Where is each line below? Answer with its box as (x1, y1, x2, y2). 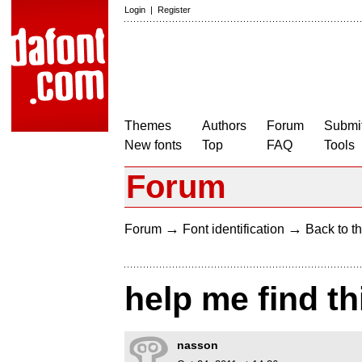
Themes (124, 119, 171, 133)
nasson (177, 339, 218, 352)
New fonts (124, 138, 182, 152)
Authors (202, 119, 246, 133)
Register (158, 5, 191, 15)
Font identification (183, 222, 284, 236)
